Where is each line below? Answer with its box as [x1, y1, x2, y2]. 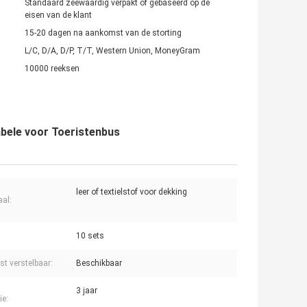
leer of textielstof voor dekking [76, 187, 187, 197]
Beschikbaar [76, 258, 122, 269]
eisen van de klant [25, 10, 92, 21]
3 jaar [76, 286, 97, 296]
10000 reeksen [25, 64, 79, 74]
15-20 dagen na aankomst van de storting [25, 28, 182, 38]
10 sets [76, 231, 104, 241]
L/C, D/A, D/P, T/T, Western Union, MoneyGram [25, 46, 200, 56]
